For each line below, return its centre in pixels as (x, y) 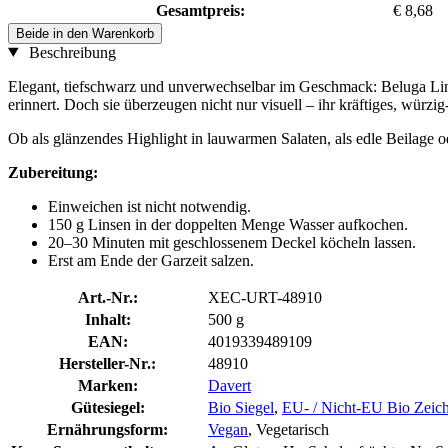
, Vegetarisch (288, 429)
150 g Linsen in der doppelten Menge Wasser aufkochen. (228, 224)
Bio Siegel (241, 407)
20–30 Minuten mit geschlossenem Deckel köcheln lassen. (232, 242)
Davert (229, 385)
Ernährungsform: (107, 429)
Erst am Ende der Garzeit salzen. (151, 260)
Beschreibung (70, 52)
